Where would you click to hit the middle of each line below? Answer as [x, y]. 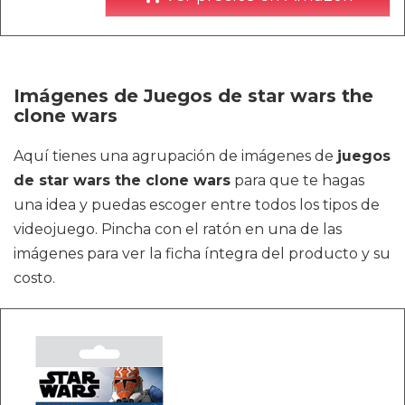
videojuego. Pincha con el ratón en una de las [178, 229]
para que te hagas [297, 180]
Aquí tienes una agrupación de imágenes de [175, 155]
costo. [34, 278]
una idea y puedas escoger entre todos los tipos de [197, 204]
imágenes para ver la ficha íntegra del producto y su [202, 253]
